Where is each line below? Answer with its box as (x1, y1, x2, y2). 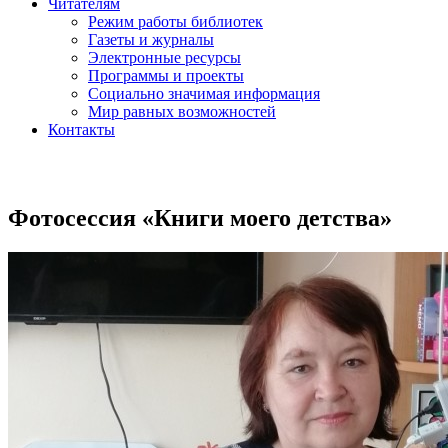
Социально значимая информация (88, 85, 320, 102)
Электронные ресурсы (88, 49, 241, 66)
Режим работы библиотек (88, 13, 263, 30)
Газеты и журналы (88, 31, 214, 48)
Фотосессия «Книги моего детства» (8, 204, 392, 231)
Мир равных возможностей (88, 103, 276, 120)
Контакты (48, 121, 115, 138)
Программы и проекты (88, 67, 244, 84)
